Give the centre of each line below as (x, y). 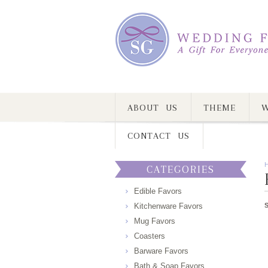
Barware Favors (161, 251)
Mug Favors (155, 221)
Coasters (150, 236)
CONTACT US (158, 136)
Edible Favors (158, 191)
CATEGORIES (181, 169)
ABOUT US (152, 108)
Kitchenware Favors (168, 206)
